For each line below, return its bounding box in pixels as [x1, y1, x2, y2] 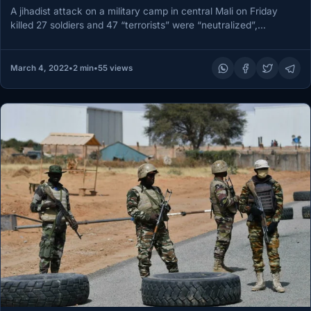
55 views [97, 63, 133, 74]
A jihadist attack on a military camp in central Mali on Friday [10, 6, 278, 17]
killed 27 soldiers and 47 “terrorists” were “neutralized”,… [10, 19, 267, 31]
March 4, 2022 [10, 63, 69, 74]
